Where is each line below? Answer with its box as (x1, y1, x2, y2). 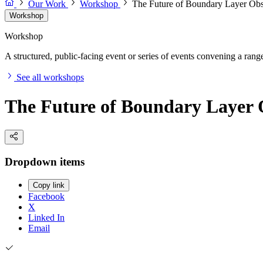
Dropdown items (5, 155, 85, 168)
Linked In (28, 213, 65, 223)
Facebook (28, 191, 65, 202)
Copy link (33, 181, 65, 190)
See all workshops (16, 72, 84, 83)
